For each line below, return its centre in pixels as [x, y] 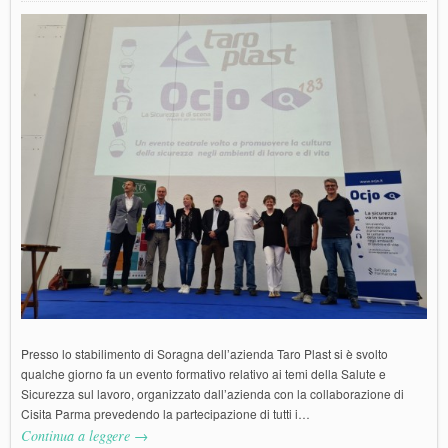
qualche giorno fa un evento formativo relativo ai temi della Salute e [203, 373]
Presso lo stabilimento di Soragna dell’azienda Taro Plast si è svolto [204, 353]
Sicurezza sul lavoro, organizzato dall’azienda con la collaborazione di [212, 393]
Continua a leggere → [84, 435]
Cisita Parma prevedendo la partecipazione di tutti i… [165, 413]
